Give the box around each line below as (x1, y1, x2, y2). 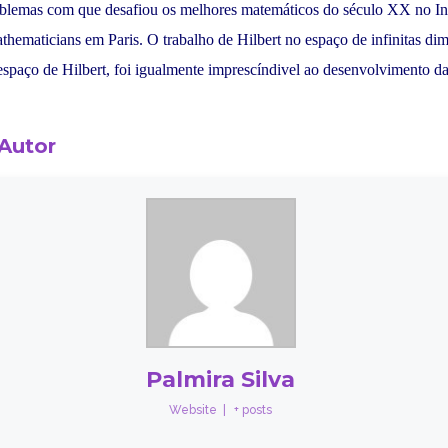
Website (169, 403, 218, 417)
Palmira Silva (146, 366, 296, 393)
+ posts (234, 403, 273, 417)
